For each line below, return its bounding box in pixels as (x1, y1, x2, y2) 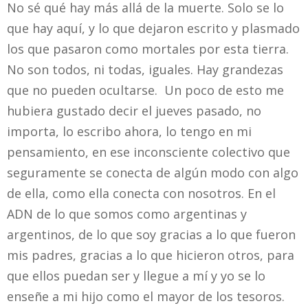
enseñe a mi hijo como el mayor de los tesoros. (7, 288, 288, 305)
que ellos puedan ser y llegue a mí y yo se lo (7, 267, 265, 285)
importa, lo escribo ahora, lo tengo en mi (7, 123, 252, 140)
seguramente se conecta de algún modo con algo (7, 164, 298, 181)
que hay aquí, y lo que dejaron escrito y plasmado (7, 20, 300, 37)
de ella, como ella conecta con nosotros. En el (7, 185, 276, 202)
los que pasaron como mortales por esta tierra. (7, 41, 289, 58)
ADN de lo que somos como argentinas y (7, 206, 247, 223)
